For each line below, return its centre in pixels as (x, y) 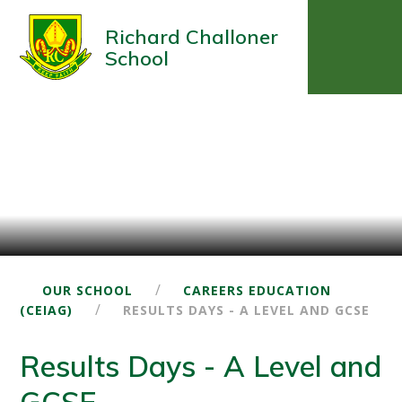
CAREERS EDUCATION (258, 290)
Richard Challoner (192, 36)
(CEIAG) (47, 310)
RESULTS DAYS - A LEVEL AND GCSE (247, 310)
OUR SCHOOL (88, 290)
